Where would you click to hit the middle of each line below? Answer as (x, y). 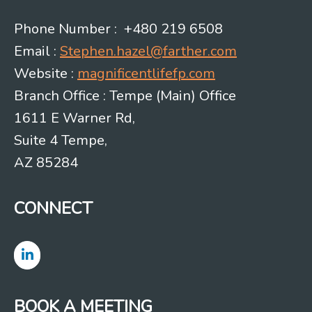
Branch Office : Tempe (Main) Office (125, 96)
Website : (46, 74)
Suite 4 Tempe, (61, 141)
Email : (37, 52)
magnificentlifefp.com (146, 74)
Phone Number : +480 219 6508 (118, 29)
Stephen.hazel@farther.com (148, 52)
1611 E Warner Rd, (75, 118)
